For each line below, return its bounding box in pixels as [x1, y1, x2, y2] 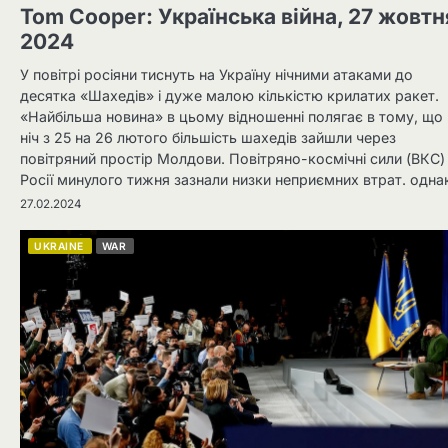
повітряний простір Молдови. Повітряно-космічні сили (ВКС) [20, 149, 445, 167]
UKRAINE [34, 239, 84, 252]
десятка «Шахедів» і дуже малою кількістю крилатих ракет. [20, 86, 439, 104]
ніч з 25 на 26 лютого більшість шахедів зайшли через [20, 128, 396, 146]
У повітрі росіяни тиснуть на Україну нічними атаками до [20, 65, 413, 83]
